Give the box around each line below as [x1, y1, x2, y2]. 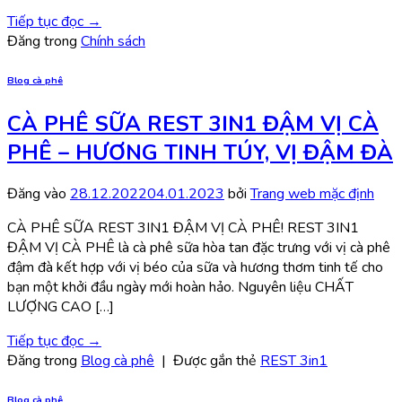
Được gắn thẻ [173, 351, 260, 371]
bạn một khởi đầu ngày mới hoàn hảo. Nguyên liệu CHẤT [7, 277, 354, 298]
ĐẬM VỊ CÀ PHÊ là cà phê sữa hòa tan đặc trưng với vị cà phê [7, 238, 390, 258]
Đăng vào [7, 184, 70, 205]
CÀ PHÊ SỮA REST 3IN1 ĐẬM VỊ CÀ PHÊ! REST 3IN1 [7, 218, 359, 239]
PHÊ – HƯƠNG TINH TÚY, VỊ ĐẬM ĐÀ [7, 137, 393, 167]
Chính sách [81, 31, 145, 51]
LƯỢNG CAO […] [7, 297, 114, 318]
